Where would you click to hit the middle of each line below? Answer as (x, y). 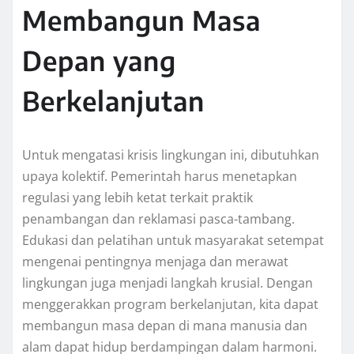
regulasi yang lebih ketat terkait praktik (137, 198)
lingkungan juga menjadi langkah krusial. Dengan (168, 283)
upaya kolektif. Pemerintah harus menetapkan (160, 177)
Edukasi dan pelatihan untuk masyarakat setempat (173, 241)
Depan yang (99, 60)
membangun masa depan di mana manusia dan (165, 326)
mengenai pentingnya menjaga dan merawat (155, 262)
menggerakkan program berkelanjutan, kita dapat (170, 305)
